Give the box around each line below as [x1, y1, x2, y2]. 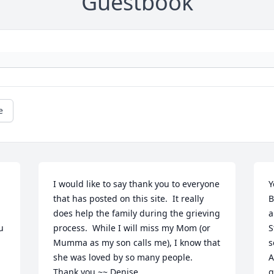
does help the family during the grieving [53, 207, 221, 220]
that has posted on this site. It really [53, 193, 204, 205]
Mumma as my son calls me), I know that [53, 237, 221, 249]
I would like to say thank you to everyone [53, 178, 220, 190]
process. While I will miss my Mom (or [53, 222, 211, 234]
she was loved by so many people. [53, 251, 198, 264]
